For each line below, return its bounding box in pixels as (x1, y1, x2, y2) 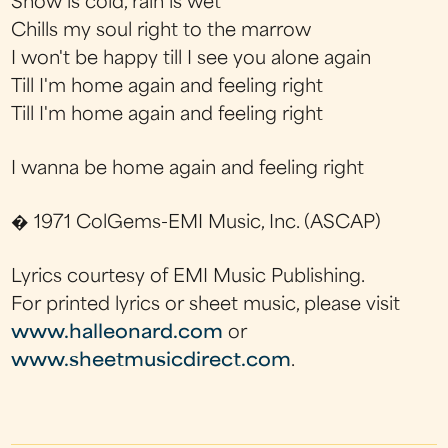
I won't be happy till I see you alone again (11, 50, 372, 68)
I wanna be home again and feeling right (11, 160, 365, 178)
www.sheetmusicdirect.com (11, 353, 292, 371)
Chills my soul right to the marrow (11, 22, 312, 40)
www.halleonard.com (11, 325, 224, 343)
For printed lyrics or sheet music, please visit (11, 297, 401, 315)
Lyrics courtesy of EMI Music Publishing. (11, 269, 366, 287)
